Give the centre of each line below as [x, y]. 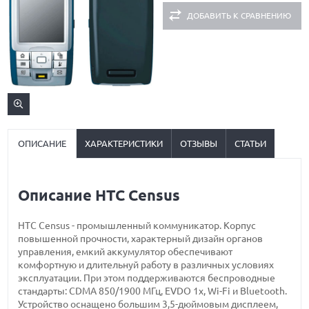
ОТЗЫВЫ [199, 143]
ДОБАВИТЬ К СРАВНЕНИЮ [239, 16]
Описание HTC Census [99, 195]
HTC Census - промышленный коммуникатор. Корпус [137, 226]
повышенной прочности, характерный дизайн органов [141, 239]
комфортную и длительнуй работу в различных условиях [146, 265]
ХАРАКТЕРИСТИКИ [124, 143]
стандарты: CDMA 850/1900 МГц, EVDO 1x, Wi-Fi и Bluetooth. [153, 291]
